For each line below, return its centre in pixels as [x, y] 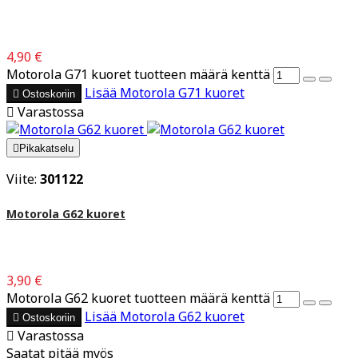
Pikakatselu [46, 148]
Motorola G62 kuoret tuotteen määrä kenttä [138, 298]
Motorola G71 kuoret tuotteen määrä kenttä [138, 74]
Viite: [23, 179]
